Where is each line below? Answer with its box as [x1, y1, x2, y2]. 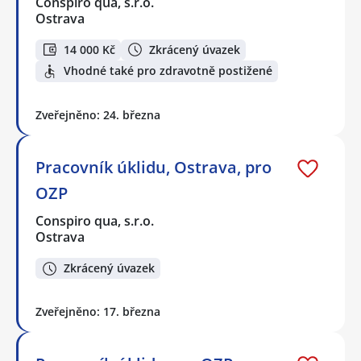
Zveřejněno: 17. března [35, 304, 160, 320]
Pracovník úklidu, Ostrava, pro [35, 156, 272, 178]
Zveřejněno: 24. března [35, 106, 160, 122]
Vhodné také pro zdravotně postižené [64, 63, 272, 79]
